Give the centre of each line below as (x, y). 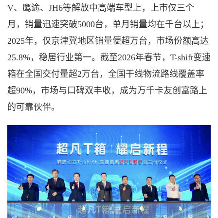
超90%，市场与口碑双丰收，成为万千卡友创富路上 (107, 91)
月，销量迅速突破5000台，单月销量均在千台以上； (108, 25)
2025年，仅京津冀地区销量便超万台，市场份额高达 (108, 41)
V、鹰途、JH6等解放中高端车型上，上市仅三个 (101, 8)
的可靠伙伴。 (34, 107)
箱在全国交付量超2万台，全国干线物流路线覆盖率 (106, 74)
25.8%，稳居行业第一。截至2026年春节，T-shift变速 (109, 58)
